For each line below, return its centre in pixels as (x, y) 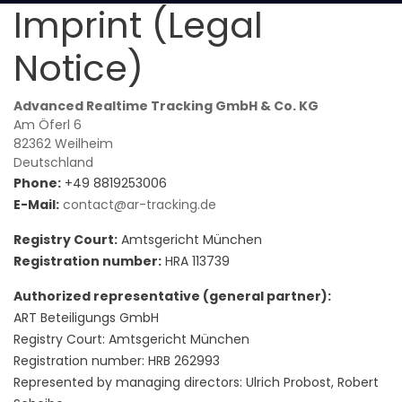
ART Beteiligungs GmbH (86, 317)
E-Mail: (36, 204)
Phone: (37, 183)
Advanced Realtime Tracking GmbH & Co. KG (166, 105)
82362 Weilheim (63, 143)
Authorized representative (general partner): (172, 296)
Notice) (79, 68)
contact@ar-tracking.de (140, 204)
